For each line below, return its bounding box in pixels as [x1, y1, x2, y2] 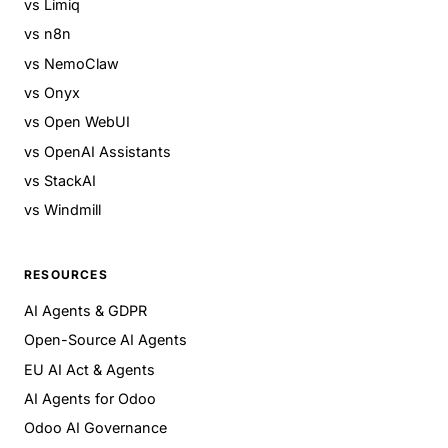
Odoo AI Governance [24, 419, 167, 437]
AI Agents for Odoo [24, 389, 156, 407]
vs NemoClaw [24, 54, 119, 72]
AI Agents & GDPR [24, 301, 147, 319]
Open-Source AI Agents [24, 331, 187, 349]
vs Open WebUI [24, 113, 130, 131]
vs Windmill [24, 201, 101, 219]
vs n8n [24, 25, 71, 43]
